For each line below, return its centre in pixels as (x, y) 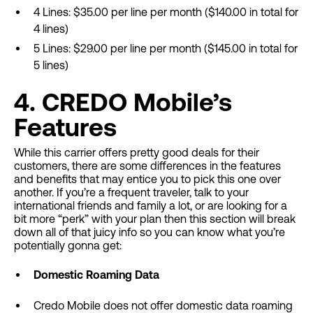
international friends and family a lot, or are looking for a (151, 206)
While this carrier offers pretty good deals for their (137, 153)
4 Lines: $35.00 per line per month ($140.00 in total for (166, 12)
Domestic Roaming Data (96, 275)
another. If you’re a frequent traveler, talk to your (131, 192)
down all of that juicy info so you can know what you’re (150, 232)
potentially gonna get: (69, 246)
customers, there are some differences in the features (147, 166)
